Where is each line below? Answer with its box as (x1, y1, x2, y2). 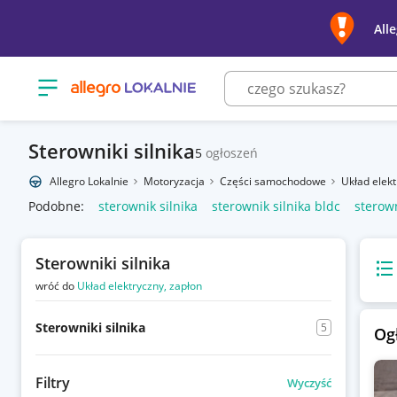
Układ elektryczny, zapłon (77, 278, 202, 293)
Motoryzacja (144, 174, 207, 189)
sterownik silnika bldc (212, 198, 340, 214)
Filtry (35, 373, 70, 393)
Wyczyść (286, 374, 331, 391)
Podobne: (28, 198, 84, 214)
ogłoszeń (202, 144, 258, 161)
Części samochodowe (220, 174, 329, 189)
